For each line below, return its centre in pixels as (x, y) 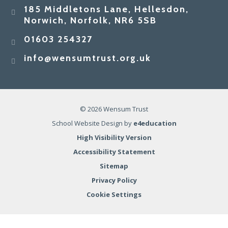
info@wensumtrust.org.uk (88, 58)
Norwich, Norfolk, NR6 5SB (91, 21)
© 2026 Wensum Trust (114, 109)
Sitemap (114, 166)
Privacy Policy (114, 180)
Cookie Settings (114, 195)
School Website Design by (92, 123)
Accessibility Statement (114, 152)
